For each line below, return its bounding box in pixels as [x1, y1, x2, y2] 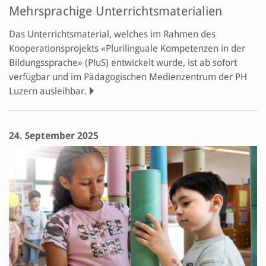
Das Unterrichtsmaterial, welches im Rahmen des [9, 28, 216, 40]
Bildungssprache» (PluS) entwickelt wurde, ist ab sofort [9, 57, 237, 69]
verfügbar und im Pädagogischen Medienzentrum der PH [9, 71, 247, 83]
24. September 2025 [9, 130, 99, 142]
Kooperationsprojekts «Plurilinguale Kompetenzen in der [9, 43, 245, 55]
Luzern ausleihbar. [9, 85, 87, 97]
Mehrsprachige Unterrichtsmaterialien [9, 4, 223, 19]
